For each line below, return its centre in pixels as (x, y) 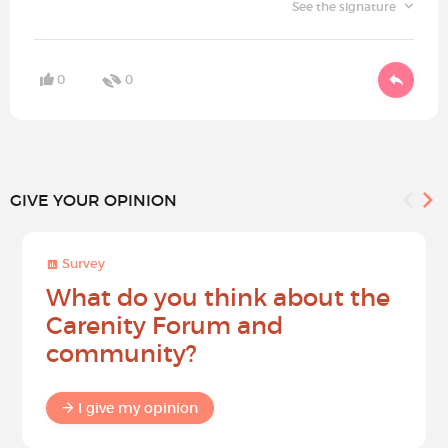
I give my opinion (138, 408)
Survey (82, 264)
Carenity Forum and (164, 326)
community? (121, 354)
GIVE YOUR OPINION (93, 200)
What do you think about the (218, 298)
